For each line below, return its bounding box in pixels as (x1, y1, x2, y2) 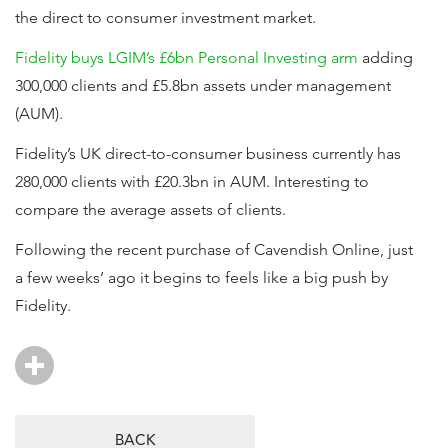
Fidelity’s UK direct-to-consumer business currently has (15, 144, 401, 163)
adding (358, 48, 413, 67)
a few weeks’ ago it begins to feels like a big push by (15, 268, 388, 287)
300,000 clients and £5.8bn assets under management (15, 76, 391, 95)
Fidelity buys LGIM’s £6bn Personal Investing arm (15, 48, 358, 67)
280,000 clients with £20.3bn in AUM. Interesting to (15, 172, 369, 191)
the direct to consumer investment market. (15, 8, 316, 27)
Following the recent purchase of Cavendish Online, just (15, 240, 413, 259)
